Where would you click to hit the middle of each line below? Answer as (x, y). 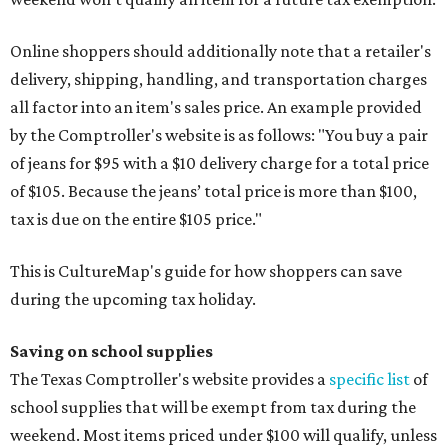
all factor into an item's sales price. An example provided (216, 107)
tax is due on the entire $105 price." (136, 219)
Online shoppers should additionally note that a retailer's (220, 51)
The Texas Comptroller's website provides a (169, 379)
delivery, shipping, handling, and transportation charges (218, 79)
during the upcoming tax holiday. (133, 299)
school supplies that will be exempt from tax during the (213, 407)
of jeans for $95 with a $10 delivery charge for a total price (219, 163)
